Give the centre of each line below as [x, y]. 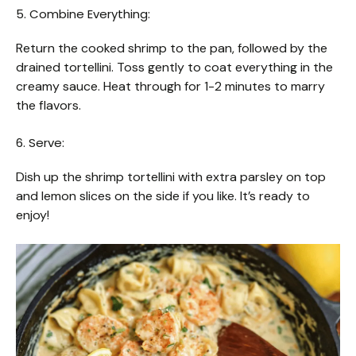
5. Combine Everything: [83, 14]
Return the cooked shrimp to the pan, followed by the [172, 48]
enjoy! [33, 215]
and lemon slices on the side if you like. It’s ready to [163, 195]
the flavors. [48, 105]
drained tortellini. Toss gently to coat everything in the [174, 67]
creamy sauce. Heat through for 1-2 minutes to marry [170, 86]
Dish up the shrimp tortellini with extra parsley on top [171, 176]
